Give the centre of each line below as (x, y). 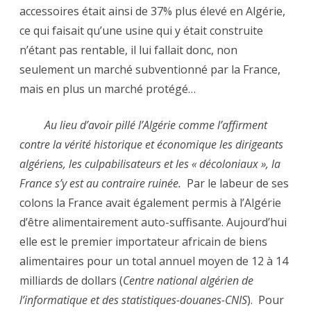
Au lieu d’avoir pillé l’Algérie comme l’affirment (143, 125)
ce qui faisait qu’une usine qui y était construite (141, 31)
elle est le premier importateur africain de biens (143, 242)
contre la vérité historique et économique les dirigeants (151, 145)
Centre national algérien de (188, 281)
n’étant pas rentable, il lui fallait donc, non (128, 50)
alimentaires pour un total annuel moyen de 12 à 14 (154, 261)
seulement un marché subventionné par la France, (150, 70)
